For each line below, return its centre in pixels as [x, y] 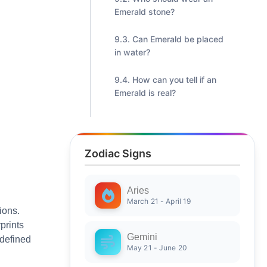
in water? [132, 52]
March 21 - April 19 [159, 201]
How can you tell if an [174, 80]
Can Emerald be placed [178, 39]
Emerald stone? [145, 12]
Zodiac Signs [118, 153]
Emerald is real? [145, 93]
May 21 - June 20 [157, 248]
